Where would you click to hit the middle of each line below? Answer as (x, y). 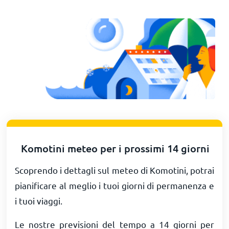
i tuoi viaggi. (39, 200)
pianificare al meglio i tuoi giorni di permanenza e (114, 185)
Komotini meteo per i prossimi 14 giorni (116, 148)
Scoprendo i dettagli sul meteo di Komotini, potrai (114, 170)
